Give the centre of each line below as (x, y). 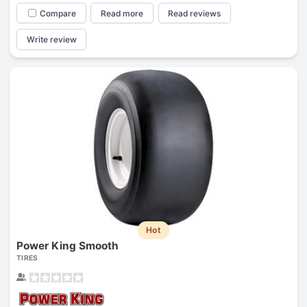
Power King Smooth (67, 246)
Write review (51, 40)
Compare (58, 13)
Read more (122, 13)
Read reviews (195, 13)
